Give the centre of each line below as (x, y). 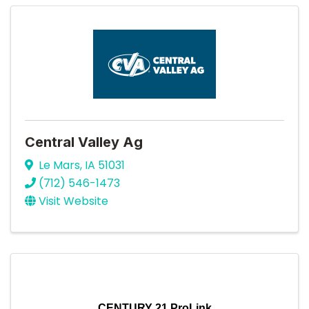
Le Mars (59, 165)
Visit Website (73, 201)
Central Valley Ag (84, 142)
